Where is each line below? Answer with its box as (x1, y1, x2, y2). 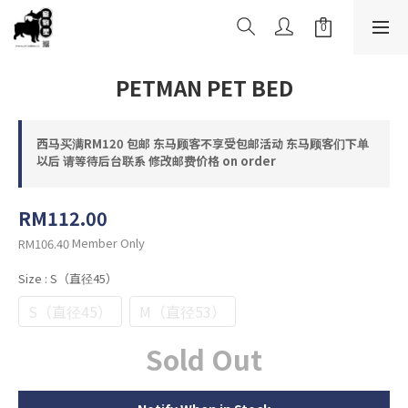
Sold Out (146, 339, 262, 380)
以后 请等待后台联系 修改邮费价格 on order (36, 152, 276, 169)
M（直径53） (139, 301, 226, 323)
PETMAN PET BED (115, 72, 293, 103)
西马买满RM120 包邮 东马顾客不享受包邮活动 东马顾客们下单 (36, 135, 369, 152)
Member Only (72, 234, 145, 251)
